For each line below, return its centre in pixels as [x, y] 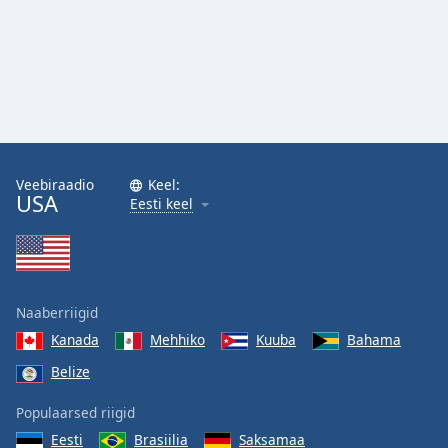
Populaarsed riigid [75, 412]
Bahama [374, 339]
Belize [70, 372]
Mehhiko [177, 339]
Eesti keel [161, 203]
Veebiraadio [55, 184]
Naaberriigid [57, 312]
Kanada [75, 339]
